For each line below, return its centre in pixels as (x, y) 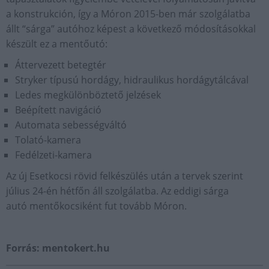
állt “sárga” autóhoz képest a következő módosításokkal (131, 29)
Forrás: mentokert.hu (58, 248)
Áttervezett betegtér (61, 65)
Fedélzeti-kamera (53, 155)
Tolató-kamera (48, 140)
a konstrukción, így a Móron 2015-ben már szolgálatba (128, 14)
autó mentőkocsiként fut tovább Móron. (96, 206)
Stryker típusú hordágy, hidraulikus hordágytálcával (132, 80)
